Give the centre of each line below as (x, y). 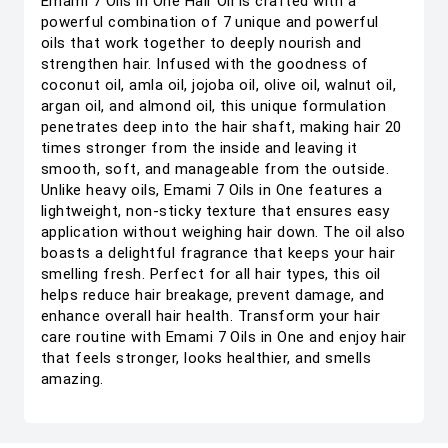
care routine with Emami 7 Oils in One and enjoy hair (224, 337)
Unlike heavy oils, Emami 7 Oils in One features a (212, 190)
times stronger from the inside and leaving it (199, 148)
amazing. (72, 379)
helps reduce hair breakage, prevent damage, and (213, 295)
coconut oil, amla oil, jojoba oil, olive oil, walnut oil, (219, 85)
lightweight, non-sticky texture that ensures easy (215, 211)
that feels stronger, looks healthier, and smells (206, 358)
